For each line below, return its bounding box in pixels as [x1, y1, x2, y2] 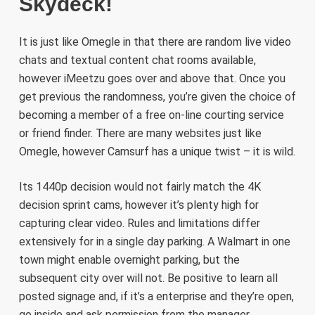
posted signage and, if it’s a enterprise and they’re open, [18, 290, 294, 304]
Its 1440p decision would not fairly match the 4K [18, 180, 261, 194]
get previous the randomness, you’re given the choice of [18, 90, 296, 104]
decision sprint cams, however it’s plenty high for [18, 198, 259, 212]
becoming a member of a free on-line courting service [18, 108, 284, 122]
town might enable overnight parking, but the [18, 253, 240, 267]
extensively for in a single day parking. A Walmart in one [18, 235, 290, 249]
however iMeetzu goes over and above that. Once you [18, 72, 285, 86]
